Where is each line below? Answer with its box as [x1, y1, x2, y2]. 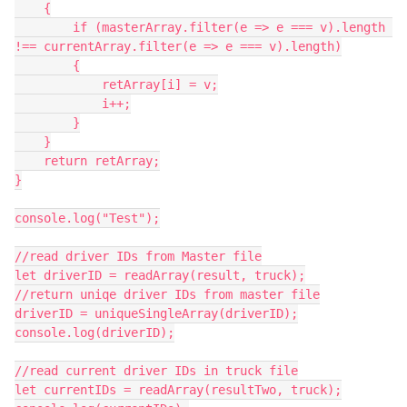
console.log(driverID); [15, 325, 174, 340]
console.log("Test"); [15, 211, 160, 225]
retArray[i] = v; [15, 77, 102, 92]
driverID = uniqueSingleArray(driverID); [15, 306, 298, 321]
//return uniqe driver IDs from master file [15, 287, 320, 302]
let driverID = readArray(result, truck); [15, 268, 305, 283]
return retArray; [15, 154, 44, 168]
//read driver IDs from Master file [15, 249, 262, 263]
